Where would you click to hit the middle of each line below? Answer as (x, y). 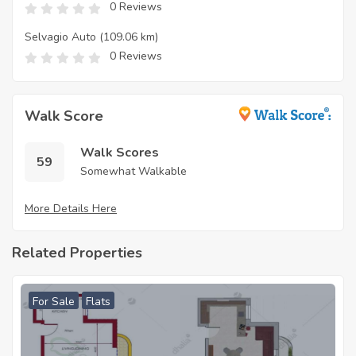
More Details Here (71, 209)
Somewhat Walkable (133, 172)
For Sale (54, 302)
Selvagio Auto (60, 37)
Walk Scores (120, 153)
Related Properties (77, 253)
